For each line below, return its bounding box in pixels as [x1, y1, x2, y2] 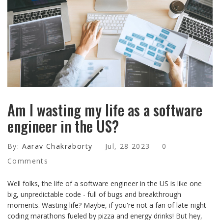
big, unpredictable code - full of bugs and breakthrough [7, 190, 181, 199]
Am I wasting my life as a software [7, 99, 202, 121]
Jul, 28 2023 [105, 141, 150, 151]
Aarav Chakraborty [22, 141, 93, 151]
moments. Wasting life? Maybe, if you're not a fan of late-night [7, 200, 206, 210]
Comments [7, 156, 49, 166]
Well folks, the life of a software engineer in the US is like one [7, 179, 202, 189]
